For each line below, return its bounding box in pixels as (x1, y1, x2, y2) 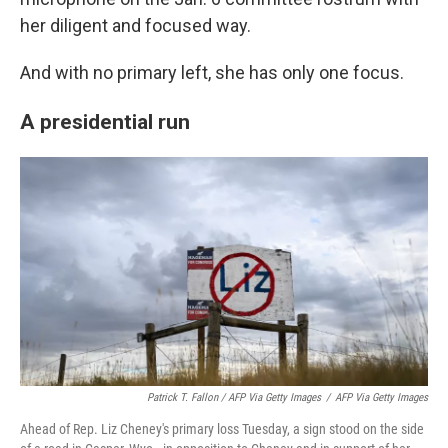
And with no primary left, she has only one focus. (20, 62, 404, 83)
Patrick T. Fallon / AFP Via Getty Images (147, 391, 321, 405)
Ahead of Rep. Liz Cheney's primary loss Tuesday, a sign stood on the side (20, 421, 424, 438)
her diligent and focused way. (20, 15, 251, 36)
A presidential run (20, 109, 190, 134)
